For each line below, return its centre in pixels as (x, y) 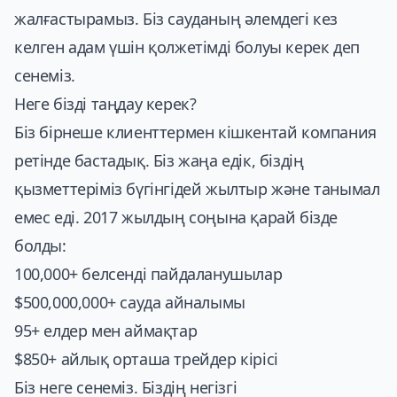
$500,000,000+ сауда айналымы (130, 302)
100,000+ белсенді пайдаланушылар (148, 273)
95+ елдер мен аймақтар (106, 330)
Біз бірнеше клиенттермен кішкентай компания (195, 132)
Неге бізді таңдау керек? (105, 103)
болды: (40, 245)
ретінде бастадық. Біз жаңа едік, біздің (159, 160)
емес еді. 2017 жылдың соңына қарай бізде (176, 217)
